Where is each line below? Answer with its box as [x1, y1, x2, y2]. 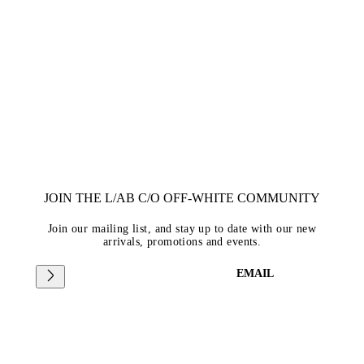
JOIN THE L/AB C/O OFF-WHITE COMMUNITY [44, 190, 320, 205]
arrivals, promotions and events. [102, 235, 262, 248]
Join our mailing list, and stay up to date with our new [47, 222, 317, 235]
